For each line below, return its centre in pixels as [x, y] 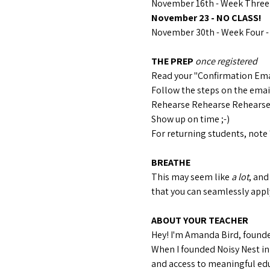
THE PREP [173, 61]
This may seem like [191, 177]
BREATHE [171, 162]
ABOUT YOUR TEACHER [199, 220]
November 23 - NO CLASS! [206, 18]
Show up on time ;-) [190, 119]
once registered [226, 61]
